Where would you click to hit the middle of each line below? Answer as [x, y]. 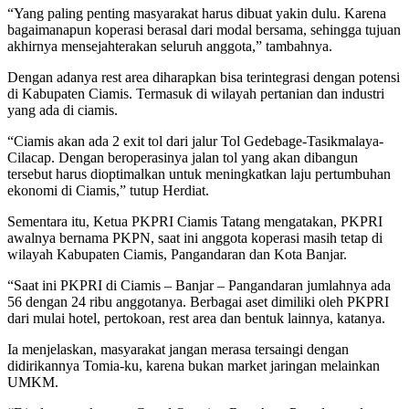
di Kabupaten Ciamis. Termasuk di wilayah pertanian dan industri [196, 94]
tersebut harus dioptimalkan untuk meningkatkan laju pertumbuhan [199, 174]
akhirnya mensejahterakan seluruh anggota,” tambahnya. [170, 47]
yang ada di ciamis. [63, 110]
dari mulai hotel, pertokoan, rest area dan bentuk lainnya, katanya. [196, 319]
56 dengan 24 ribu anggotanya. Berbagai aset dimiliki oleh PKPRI [198, 302]
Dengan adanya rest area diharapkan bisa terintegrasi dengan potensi [204, 78]
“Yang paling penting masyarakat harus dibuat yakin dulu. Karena [197, 14]
